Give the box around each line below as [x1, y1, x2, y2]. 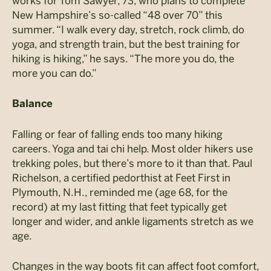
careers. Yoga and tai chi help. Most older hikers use [12, 143, 253, 155]
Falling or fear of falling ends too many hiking [12, 128, 223, 141]
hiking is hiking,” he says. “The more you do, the [12, 53, 234, 65]
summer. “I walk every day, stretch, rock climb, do [12, 24, 244, 36]
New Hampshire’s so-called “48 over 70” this [12, 9, 223, 22]
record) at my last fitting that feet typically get [12, 201, 227, 214]
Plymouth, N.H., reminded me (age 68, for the [12, 186, 227, 199]
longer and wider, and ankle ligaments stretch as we [12, 215, 253, 228]
